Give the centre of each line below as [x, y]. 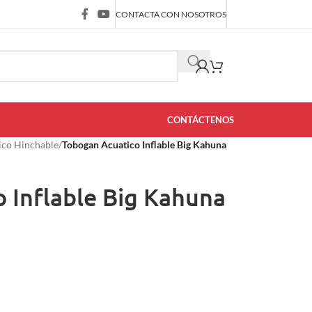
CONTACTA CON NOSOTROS [171, 14]
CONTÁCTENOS [201, 120]
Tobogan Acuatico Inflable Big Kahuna [144, 145]
